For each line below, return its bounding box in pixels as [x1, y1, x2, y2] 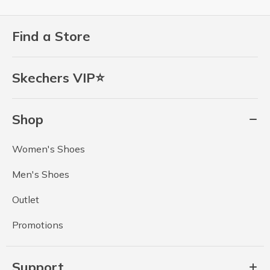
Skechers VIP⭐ [12, 69, 104, 86]
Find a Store [12, 28, 90, 45]
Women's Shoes [12, 143, 85, 155]
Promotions [12, 219, 63, 231]
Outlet [12, 193, 39, 206]
